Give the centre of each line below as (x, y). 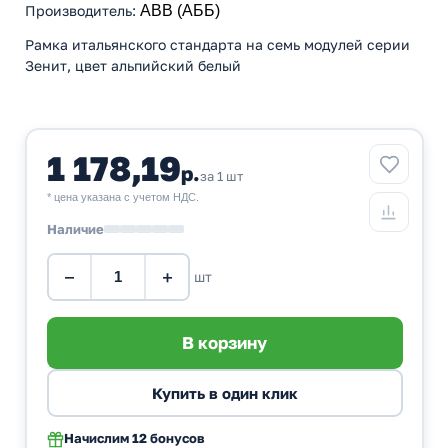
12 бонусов (168, 437)
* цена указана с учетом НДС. (122, 196)
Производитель (78, 11)
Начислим (96, 437)
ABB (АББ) (180, 11)
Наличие (75, 228)
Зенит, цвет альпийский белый (133, 66)
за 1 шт (221, 175)
